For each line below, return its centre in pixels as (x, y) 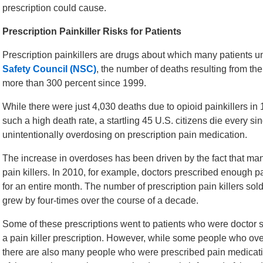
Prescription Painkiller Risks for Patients (92, 31)
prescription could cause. (54, 8)
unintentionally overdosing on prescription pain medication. (125, 135)
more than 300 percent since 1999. (74, 83)
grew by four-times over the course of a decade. (100, 200)
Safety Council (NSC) (49, 69)
